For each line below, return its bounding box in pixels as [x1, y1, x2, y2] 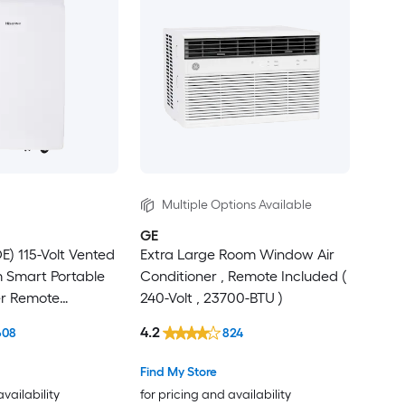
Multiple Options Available [161, 196, 312, 212]
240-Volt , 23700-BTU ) [139, 289, 284, 307]
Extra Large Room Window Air [139, 246, 334, 264]
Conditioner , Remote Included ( [139, 268, 346, 286]
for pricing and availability [139, 386, 291, 402]
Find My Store [139, 363, 217, 380]
